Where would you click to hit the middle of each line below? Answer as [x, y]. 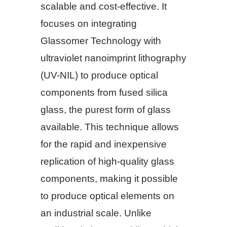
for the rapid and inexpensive [104, 144]
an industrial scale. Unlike [96, 213]
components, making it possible [109, 178]
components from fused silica [104, 92]
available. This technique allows [110, 127]
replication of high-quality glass [107, 161]
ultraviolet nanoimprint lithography [113, 58]
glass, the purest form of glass [106, 109]
